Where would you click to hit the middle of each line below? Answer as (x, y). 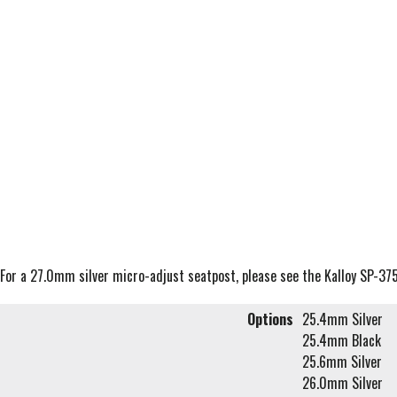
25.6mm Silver (342, 362)
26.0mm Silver (343, 383)
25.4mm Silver (343, 319)
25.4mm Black (342, 341)
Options (270, 319)
